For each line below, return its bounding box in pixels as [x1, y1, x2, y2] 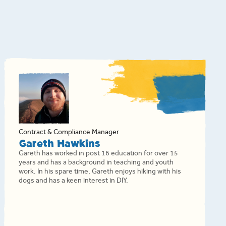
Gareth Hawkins [18, 139, 100, 148]
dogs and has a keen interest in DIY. [18, 178, 128, 185]
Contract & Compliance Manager [18, 130, 119, 137]
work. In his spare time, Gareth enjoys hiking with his [18, 169, 181, 176]
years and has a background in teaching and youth [18, 160, 174, 167]
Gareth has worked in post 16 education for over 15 [18, 151, 178, 158]
